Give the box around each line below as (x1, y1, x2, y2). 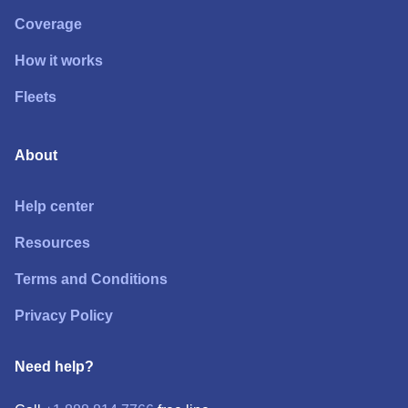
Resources (15, 235, 90, 250)
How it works (15, 53, 103, 68)
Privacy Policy (15, 308, 113, 323)
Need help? (15, 359, 94, 374)
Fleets (15, 89, 56, 105)
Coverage (15, 16, 82, 32)
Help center (15, 199, 94, 214)
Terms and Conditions (15, 271, 168, 287)
